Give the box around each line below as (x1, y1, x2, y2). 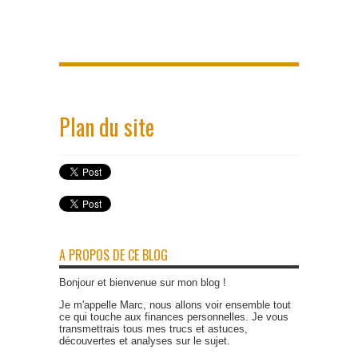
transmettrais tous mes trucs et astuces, (59, 323, 248, 336)
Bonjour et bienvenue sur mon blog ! (59, 276, 226, 289)
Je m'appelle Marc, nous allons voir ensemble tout (59, 299, 291, 312)
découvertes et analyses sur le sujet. (59, 335, 230, 348)
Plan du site (59, 110, 154, 144)
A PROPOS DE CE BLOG (59, 245, 168, 265)
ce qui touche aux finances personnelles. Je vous (59, 311, 288, 324)
